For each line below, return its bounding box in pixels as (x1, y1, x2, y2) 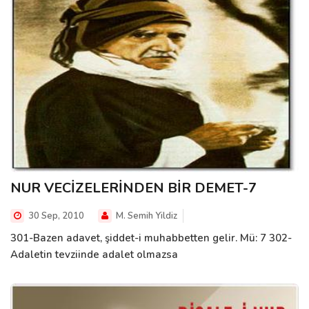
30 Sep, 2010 (26, 210, 84, 223)
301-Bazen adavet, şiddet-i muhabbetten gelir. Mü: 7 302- (10, 231, 292, 246)
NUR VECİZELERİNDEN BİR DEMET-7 (10, 179, 257, 198)
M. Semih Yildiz (114, 210, 177, 223)
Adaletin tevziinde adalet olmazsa (10, 248, 178, 262)
